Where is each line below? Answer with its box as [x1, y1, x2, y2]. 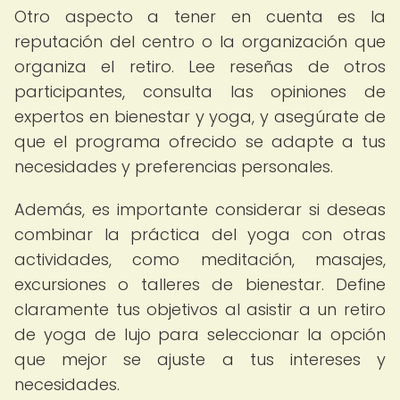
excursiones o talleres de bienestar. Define [14, 273, 386, 296]
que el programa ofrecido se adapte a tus [14, 130, 386, 153]
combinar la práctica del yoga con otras [14, 223, 386, 246]
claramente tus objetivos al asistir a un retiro [14, 298, 386, 321]
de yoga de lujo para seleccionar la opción [14, 323, 386, 346]
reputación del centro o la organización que [14, 30, 386, 53]
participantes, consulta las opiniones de [14, 80, 386, 103]
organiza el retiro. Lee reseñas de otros [14, 55, 386, 78]
